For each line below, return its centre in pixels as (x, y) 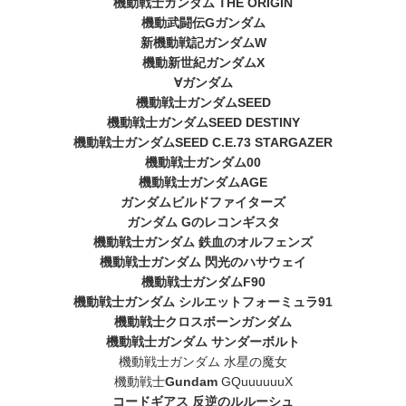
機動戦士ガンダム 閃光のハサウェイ (203, 261)
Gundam (191, 381)
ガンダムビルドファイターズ (203, 202)
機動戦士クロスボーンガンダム (203, 321)
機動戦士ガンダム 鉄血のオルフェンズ (203, 242)
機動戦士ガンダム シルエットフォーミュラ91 (203, 301)
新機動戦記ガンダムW (203, 42)
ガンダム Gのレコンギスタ (203, 222)
